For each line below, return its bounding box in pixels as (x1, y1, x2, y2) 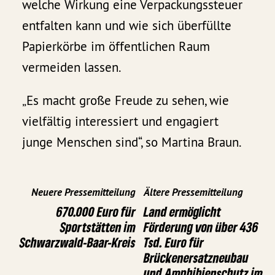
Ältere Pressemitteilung (144, 185, 243, 199)
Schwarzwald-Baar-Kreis (20, 234, 136, 251)
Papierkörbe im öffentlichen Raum (22, 38, 211, 55)
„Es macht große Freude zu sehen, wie (22, 92, 230, 109)
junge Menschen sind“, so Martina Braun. (22, 134, 242, 151)
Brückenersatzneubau (144, 249, 249, 266)
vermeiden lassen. (22, 59, 122, 76)
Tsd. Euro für (144, 234, 204, 251)
